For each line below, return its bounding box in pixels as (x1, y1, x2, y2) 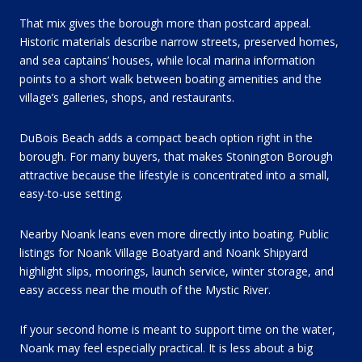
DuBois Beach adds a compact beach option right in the (19, 130, 313, 146)
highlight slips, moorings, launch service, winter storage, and (19, 263, 334, 279)
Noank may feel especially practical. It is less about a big (19, 340, 313, 356)
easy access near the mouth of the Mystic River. (19, 281, 271, 297)
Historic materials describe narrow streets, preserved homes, (19, 34, 339, 50)
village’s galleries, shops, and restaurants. (19, 90, 234, 106)
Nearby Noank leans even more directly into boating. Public (19, 225, 329, 242)
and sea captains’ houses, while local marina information (19, 53, 315, 69)
